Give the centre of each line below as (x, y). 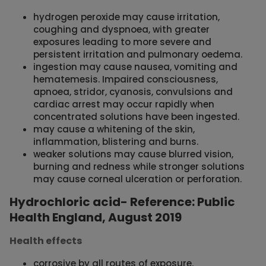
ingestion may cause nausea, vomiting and (135, 67)
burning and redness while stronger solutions (139, 167)
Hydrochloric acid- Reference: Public (122, 202)
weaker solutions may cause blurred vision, (133, 154)
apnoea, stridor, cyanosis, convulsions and (133, 92)
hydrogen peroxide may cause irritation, (126, 17)
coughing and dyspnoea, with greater (121, 30)
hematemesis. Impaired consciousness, (126, 80)
